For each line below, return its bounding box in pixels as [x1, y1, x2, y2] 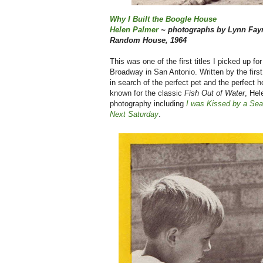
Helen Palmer [110, 25, 159, 35]
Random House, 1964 [110, 36, 187, 45]
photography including [110, 99, 186, 109]
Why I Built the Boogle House [110, 15, 217, 24]
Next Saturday [110, 110, 159, 119]
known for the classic [110, 89, 184, 98]
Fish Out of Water [184, 89, 245, 98]
